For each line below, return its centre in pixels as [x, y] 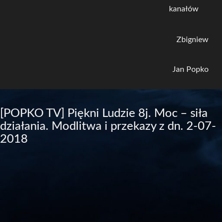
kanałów [184, 9]
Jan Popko [191, 69]
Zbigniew [193, 40]
